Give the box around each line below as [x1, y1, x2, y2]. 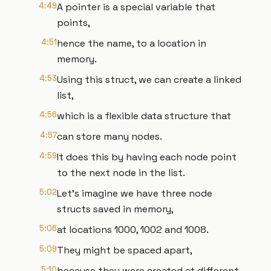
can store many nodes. [57, 130, 162, 143]
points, [57, 16, 90, 29]
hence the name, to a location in [57, 37, 206, 50]
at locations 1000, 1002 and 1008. [57, 223, 209, 236]
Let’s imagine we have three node [57, 187, 212, 200]
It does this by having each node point [57, 151, 237, 163]
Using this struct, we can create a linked [57, 73, 241, 86]
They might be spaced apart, [57, 244, 192, 256]
